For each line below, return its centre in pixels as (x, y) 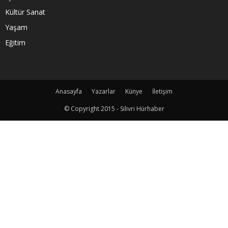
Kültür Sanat (25, 12)
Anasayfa (69, 92)
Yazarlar (104, 92)
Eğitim (15, 43)
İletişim (162, 92)
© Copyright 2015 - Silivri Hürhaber (114, 109)
